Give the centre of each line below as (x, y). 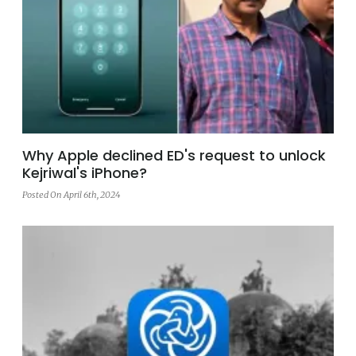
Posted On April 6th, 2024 (71, 194)
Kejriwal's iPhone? (85, 172)
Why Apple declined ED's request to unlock (174, 155)
